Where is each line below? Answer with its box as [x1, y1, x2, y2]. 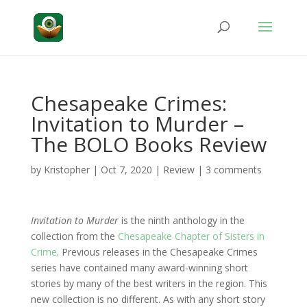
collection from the [30, 230, 118, 243]
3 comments [205, 163, 262, 176]
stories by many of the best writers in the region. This [30, 277, 267, 290]
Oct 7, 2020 [100, 163, 152, 176]
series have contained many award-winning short [30, 261, 248, 274]
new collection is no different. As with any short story [30, 293, 265, 306]
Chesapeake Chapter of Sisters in [117, 230, 265, 243]
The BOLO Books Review [30, 130, 267, 158]
